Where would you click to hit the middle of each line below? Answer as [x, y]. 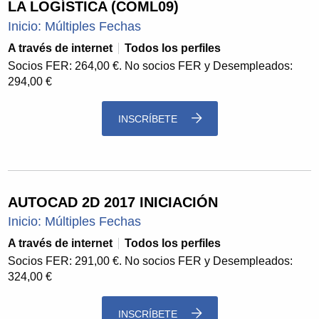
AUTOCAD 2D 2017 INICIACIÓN [113, 202]
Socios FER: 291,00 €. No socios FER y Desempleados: [151, 261]
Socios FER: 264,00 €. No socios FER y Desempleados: [151, 66]
